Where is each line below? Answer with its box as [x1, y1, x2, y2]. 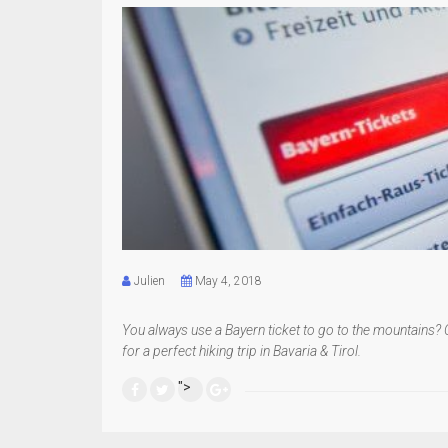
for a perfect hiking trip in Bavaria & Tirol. [122, 343, 361, 360]
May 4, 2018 [192, 274, 262, 289]
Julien [134, 274, 165, 289]
